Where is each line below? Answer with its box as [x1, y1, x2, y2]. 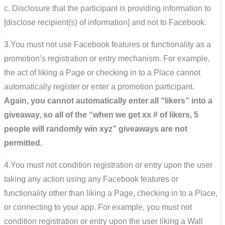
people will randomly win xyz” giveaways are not [4, 124, 187, 133]
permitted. [4, 138, 42, 147]
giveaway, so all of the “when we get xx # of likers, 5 [4, 110, 198, 119]
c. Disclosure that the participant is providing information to [4, 4, 211, 13]
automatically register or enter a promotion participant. [4, 82, 194, 91]
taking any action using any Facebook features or [4, 174, 178, 183]
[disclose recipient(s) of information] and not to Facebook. [4, 18, 206, 27]
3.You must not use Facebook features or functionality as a [4, 40, 211, 49]
